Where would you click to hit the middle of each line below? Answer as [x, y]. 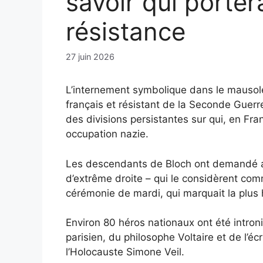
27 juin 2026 [90, 57]
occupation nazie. [107, 134]
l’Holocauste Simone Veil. [125, 252]
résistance [126, 31]
